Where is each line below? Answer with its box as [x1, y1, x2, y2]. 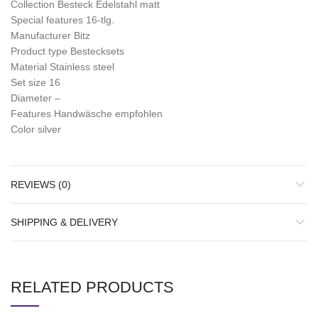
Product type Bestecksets [11, 45, 124, 57]
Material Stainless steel [11, 61, 114, 73]
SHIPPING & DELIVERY [11, 216, 118, 229]
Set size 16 [11, 77, 60, 89]
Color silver [11, 124, 61, 136]
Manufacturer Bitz [11, 30, 90, 42]
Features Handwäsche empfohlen [11, 108, 163, 120]
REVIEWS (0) [11, 179, 71, 191]
